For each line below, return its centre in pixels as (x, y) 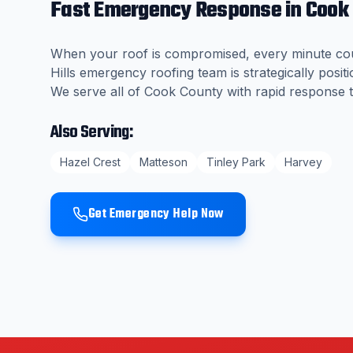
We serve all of (95, 91)
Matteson (163, 162)
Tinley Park (236, 162)
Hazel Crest (90, 162)
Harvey (303, 162)
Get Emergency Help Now (156, 214)
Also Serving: (92, 132)
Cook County (184, 91)
